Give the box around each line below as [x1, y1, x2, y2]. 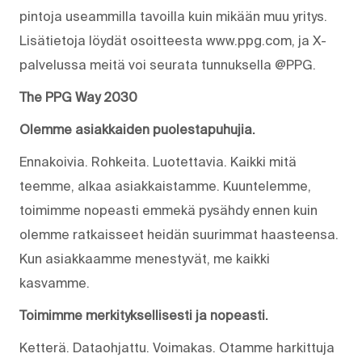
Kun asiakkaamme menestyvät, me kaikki [19, 250, 270, 266]
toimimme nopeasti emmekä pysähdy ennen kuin [19, 202, 318, 217]
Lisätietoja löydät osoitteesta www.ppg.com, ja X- [19, 32, 326, 48]
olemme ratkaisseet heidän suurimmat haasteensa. [19, 226, 339, 242]
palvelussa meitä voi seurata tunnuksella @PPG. [19, 57, 316, 72]
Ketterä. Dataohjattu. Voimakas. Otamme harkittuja [19, 339, 335, 355]
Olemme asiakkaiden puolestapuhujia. [19, 121, 255, 137]
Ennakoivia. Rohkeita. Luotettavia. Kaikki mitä [19, 154, 297, 169]
